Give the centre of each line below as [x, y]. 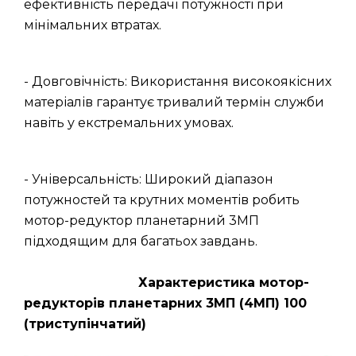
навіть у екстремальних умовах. [129, 123]
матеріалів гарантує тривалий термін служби [174, 102]
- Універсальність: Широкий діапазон [149, 179]
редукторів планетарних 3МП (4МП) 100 [165, 303]
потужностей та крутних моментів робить [162, 200]
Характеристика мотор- [224, 282]
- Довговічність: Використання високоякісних [178, 81]
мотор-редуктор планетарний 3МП [141, 221]
